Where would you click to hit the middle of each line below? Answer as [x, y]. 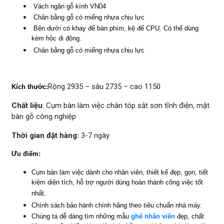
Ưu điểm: [26, 153]
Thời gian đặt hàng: [45, 135]
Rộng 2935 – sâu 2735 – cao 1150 [104, 86]
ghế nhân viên [153, 216]
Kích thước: [30, 86]
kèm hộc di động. [56, 39]
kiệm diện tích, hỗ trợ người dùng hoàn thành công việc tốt [117, 183]
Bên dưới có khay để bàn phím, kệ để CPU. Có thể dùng [115, 28]
